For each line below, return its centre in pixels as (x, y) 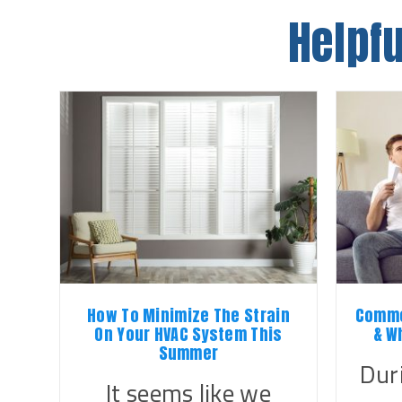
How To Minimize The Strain (188, 315)
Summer (188, 353)
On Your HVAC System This (188, 334)
